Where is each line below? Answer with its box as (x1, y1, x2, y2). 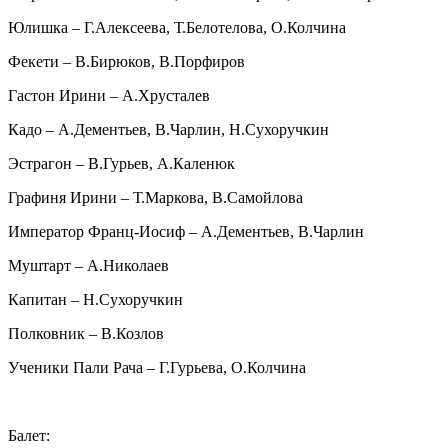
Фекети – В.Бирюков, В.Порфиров (8, 53, 245, 71)
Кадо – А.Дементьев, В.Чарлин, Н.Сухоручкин (8, 121, 329, 139)
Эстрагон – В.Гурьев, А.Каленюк (8, 155, 235, 173)
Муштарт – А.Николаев (8, 257, 169, 275)
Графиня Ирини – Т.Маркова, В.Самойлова (8, 189, 303, 207)
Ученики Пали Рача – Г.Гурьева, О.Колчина (8, 359, 306, 377)
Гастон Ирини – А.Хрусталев (8, 87, 210, 105)
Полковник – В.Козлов (8, 325, 164, 343)
